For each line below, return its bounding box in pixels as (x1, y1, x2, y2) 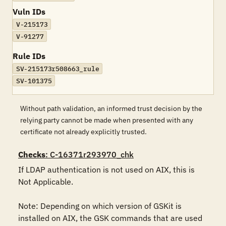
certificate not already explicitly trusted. (20, 127, 147, 136)
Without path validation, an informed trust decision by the (20, 104, 202, 113)
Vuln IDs (13, 7, 45, 17)
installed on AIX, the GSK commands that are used (18, 213, 202, 223)
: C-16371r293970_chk (45, 149, 134, 159)
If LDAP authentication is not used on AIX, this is (18, 164, 195, 175)
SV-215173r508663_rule (16, 64, 99, 73)
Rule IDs (13, 51, 45, 61)
